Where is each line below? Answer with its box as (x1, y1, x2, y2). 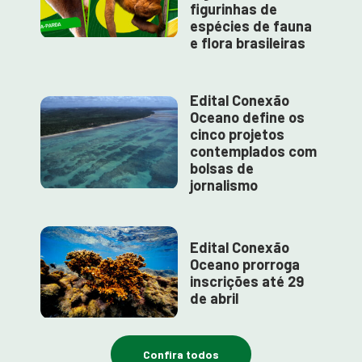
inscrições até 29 (190, 271, 304, 290)
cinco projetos (190, 125, 284, 143)
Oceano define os (190, 108, 305, 126)
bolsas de (190, 159, 254, 177)
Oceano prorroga (190, 255, 300, 273)
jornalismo (190, 176, 258, 194)
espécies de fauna (190, 17, 312, 35)
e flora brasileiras (190, 34, 305, 52)
